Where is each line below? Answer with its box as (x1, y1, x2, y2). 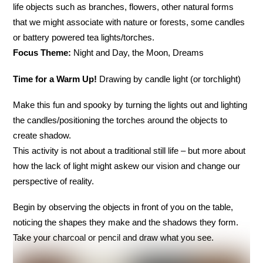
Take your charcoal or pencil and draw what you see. (13, 232, 214, 242)
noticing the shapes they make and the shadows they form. (13, 217, 239, 227)
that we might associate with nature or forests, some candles (13, 17, 245, 28)
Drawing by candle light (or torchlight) (97, 73, 241, 84)
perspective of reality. (13, 176, 95, 186)
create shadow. (13, 130, 72, 140)
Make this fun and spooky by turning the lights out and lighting (13, 99, 248, 110)
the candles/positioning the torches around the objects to (13, 114, 228, 125)
